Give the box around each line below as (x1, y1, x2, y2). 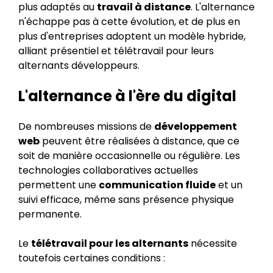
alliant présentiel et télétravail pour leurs (18, 44, 214, 58)
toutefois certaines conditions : (18, 251, 165, 265)
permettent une (18, 178, 99, 192)
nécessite (188, 236, 237, 250)
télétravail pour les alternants (31, 236, 188, 250)
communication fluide (99, 178, 216, 192)
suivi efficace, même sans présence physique (18, 193, 234, 207)
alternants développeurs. (18, 58, 140, 73)
